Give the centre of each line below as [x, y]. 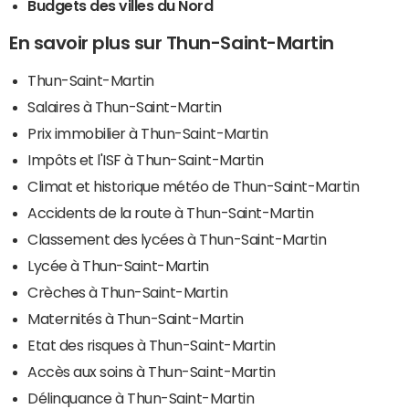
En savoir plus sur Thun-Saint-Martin [172, 42]
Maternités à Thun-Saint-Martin [136, 318]
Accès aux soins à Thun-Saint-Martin [152, 371]
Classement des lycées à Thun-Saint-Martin [177, 239]
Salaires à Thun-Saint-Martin [125, 106]
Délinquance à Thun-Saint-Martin [141, 398]
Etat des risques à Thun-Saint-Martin [152, 345]
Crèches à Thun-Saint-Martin [128, 292]
